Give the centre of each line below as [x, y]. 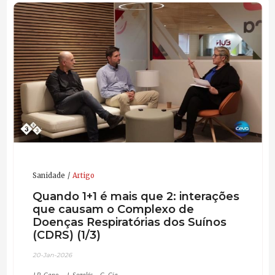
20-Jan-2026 [52, 255]
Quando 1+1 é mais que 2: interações [136, 196]
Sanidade [48, 176]
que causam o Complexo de [113, 209]
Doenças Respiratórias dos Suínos [129, 222]
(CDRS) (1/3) [66, 234]
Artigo [83, 176]
